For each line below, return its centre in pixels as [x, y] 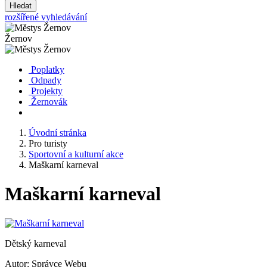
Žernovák [49, 102]
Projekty [47, 91]
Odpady [46, 80]
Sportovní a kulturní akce [76, 154]
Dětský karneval [35, 243]
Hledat [21, 6]
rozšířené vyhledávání [46, 17]
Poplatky [48, 69]
